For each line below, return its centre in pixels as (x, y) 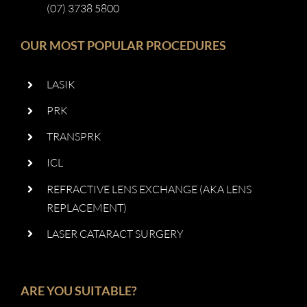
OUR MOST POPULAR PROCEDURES (123, 45)
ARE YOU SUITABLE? (78, 291)
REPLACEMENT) (87, 207)
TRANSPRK (74, 137)
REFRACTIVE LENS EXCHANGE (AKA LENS (149, 189)
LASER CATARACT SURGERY (115, 233)
